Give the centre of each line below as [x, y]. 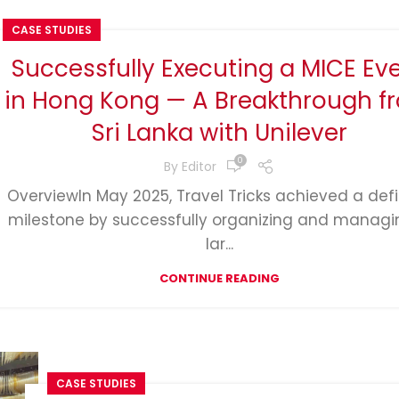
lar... [219, 244]
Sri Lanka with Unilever [219, 133]
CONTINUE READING [219, 279]
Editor [199, 166]
